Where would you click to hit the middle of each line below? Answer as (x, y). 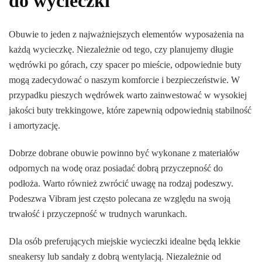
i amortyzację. (35, 126)
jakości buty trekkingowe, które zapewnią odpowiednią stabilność (130, 111)
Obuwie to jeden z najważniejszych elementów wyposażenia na (126, 35)
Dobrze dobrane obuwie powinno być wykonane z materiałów (124, 153)
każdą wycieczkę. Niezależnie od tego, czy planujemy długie (121, 50)
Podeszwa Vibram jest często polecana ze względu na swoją (120, 199)
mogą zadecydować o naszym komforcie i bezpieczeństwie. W (124, 80)
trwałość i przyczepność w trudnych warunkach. (98, 214)
